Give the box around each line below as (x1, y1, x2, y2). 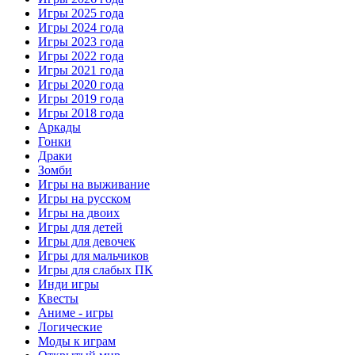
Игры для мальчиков (38, 248, 149, 262)
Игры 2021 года (38, 63, 124, 77)
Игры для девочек (38, 234, 136, 248)
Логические (38, 319, 102, 334)
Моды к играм (38, 334, 116, 348)
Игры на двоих (38, 205, 120, 219)
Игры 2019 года (38, 91, 124, 105)
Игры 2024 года (38, 20, 124, 34)
